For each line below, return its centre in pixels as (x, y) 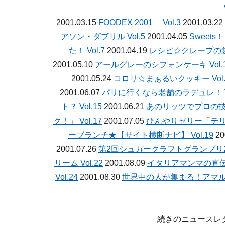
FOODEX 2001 (125, 22)
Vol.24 (67, 177)
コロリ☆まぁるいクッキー (163, 79)
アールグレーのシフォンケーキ (151, 65)
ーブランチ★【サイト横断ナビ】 (130, 135)
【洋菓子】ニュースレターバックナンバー (146, 8)
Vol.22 (92, 163)
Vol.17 (91, 121)
